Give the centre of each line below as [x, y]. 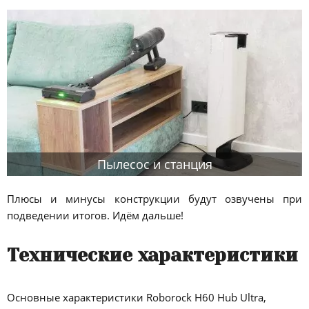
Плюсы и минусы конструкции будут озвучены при [154, 198]
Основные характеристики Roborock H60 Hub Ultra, [137, 298]
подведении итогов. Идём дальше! [95, 215]
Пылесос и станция [154, 164]
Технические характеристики [152, 255]
